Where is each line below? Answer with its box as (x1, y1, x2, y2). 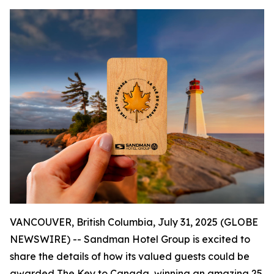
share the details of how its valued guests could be (10, 250, 250, 263)
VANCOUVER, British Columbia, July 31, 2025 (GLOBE (10, 216, 258, 229)
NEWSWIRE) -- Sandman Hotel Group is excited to (10, 233, 250, 246)
